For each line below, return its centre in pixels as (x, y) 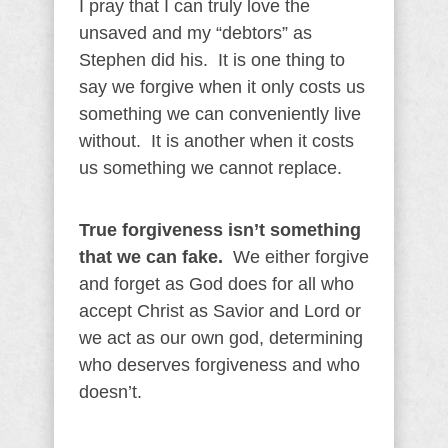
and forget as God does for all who (216, 284)
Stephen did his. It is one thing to (212, 60)
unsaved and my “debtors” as (195, 33)
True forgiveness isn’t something (220, 230)
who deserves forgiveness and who (219, 365)
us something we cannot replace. (210, 168)
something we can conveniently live (220, 114)
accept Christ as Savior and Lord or (220, 311)
